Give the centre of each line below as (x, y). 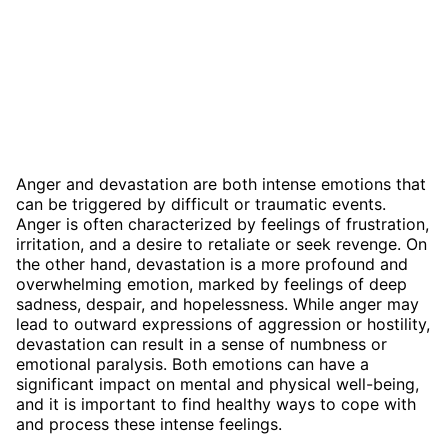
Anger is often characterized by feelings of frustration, (222, 223)
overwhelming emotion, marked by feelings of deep (211, 283)
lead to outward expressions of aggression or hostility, (223, 323)
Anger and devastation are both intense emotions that (221, 183)
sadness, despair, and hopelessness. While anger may (217, 303)
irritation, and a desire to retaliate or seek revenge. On (221, 243)
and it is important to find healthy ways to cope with (216, 403)
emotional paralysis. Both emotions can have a (192, 363)
